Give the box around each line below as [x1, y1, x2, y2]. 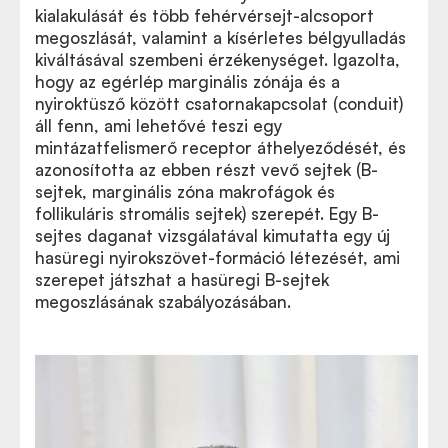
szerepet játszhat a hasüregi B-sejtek [35, 268, 329, 290]
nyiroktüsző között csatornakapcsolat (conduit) [35, 92, 403, 114]
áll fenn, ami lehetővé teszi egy [35, 114, 282, 136]
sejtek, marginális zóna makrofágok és [35, 180, 335, 202]
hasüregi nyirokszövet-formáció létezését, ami [35, 246, 400, 268]
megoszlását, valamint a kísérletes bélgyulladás [35, 26, 406, 48]
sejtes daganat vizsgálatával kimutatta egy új [35, 224, 390, 246]
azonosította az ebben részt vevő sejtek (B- [35, 158, 378, 180]
